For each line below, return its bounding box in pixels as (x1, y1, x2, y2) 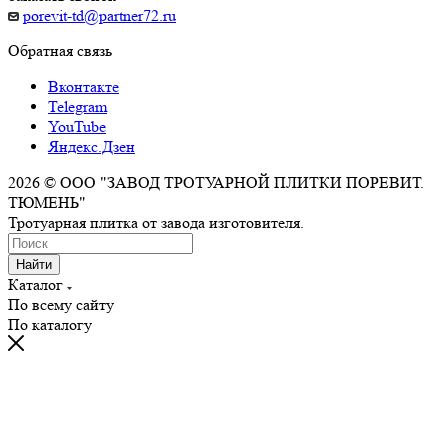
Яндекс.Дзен (48, 136, 135, 156)
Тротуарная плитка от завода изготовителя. (8, 212, 304, 232)
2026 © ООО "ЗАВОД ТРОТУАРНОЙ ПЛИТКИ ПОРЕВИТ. (8, 172, 424, 192)
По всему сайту (8, 294, 114, 314)
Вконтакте (48, 76, 119, 96)
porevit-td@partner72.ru (23, 5, 176, 25)
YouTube (48, 116, 106, 136)
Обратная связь (8, 40, 112, 60)
